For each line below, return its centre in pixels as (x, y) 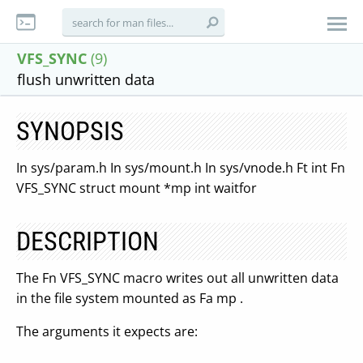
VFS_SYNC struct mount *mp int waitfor (137, 188)
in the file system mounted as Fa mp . (130, 298)
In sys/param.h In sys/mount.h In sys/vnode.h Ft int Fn (181, 168)
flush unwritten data (86, 79)
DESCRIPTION (88, 241)
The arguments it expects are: (107, 331)
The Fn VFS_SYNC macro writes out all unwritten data (177, 278)
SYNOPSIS (70, 131)
